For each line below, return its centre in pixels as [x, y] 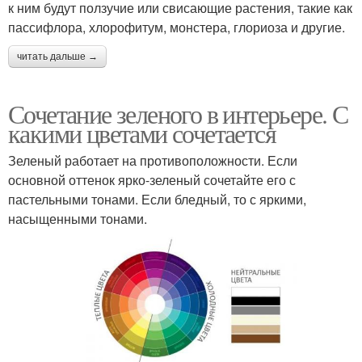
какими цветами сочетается [142, 133]
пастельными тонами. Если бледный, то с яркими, [157, 199]
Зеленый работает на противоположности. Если [153, 160]
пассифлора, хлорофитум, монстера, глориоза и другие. [177, 27]
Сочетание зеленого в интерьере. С [178, 113]
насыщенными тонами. [78, 218]
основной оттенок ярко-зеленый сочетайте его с [152, 179]
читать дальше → [57, 56]
